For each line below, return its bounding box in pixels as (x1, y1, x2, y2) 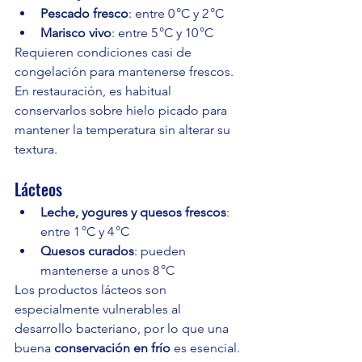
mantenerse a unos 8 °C (40, 263, 175, 279)
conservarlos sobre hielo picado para (15, 103, 230, 119)
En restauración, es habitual (15, 83, 175, 99)
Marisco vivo (40, 25, 112, 41)
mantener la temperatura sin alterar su (15, 122, 234, 138)
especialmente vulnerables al (15, 301, 184, 318)
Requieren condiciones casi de (15, 44, 195, 61)
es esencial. (170, 340, 240, 356)
